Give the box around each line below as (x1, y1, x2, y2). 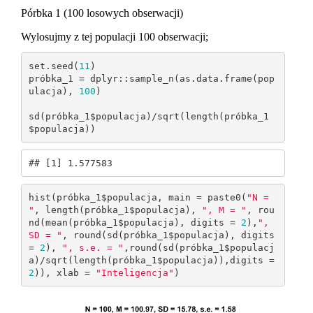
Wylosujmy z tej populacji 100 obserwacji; (21, 31, 208, 43)
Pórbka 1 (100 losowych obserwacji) (21, 7, 183, 20)
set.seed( (28, 60, 79, 71)
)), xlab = (34, 267, 96, 278)
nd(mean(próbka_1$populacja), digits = (28, 217, 241, 228)
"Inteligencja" (95, 267, 174, 278)
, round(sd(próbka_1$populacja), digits (61, 229, 275, 240)
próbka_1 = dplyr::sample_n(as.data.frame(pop (28, 73, 275, 84)
